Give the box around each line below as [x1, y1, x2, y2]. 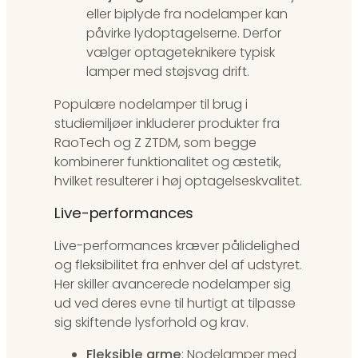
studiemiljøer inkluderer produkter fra [54, 113, 280, 133]
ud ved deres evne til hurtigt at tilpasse [54, 293, 296, 312]
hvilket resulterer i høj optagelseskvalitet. [54, 171, 302, 190]
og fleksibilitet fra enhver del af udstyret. [54, 255, 302, 274]
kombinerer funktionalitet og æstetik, [54, 152, 281, 171]
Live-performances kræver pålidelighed [54, 236, 300, 255]
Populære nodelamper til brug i [54, 94, 248, 113]
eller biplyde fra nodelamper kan [86, 5, 288, 24]
